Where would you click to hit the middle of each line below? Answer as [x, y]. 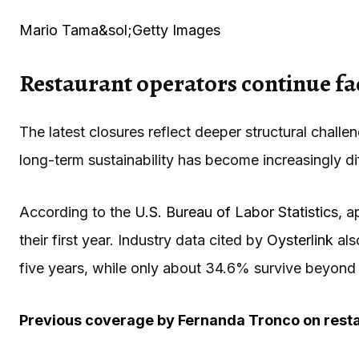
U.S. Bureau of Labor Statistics [236, 212]
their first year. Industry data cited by [143, 240]
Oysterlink [300, 240]
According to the [77, 212]
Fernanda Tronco [239, 320]
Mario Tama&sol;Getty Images [120, 30]
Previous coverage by [99, 320]
